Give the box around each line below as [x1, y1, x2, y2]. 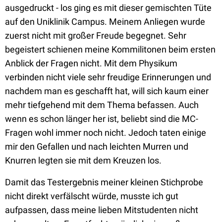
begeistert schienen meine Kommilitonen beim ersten [5, 44, 216, 55]
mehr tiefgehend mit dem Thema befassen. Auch [5, 100, 199, 110]
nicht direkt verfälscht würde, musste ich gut [5, 191, 178, 201]
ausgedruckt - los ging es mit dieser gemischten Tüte [5, 2, 212, 13]
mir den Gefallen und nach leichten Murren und [5, 141, 188, 152]
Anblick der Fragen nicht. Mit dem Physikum [5, 58, 177, 68]
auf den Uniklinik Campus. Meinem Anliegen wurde [5, 16, 205, 27]
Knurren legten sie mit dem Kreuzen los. [5, 155, 162, 166]
